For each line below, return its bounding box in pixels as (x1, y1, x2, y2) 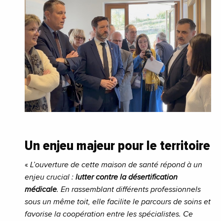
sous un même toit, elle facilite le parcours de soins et (25, 197, 211, 206)
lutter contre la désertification (75, 173, 178, 181)
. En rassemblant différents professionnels (57, 185, 201, 193)
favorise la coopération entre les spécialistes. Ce (25, 210, 193, 218)
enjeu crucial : (25, 173, 75, 181)
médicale (25, 185, 57, 193)
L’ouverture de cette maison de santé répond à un (30, 160, 202, 169)
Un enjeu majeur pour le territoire (25, 137, 210, 154)
